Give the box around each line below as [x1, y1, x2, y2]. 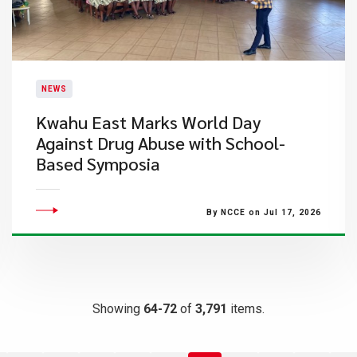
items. [227, 301, 265, 316]
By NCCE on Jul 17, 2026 [206, 208, 321, 217]
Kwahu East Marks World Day [35, 111, 261, 133]
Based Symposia [35, 152, 160, 175]
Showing [92, 301, 143, 316]
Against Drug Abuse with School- [35, 131, 285, 154]
